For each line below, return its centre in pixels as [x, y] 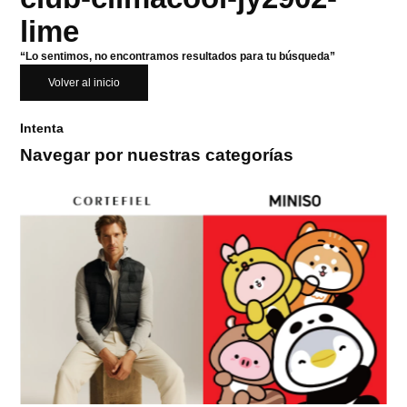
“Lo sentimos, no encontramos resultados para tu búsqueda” [178, 57]
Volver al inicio [84, 83]
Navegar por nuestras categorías [157, 155]
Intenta [42, 129]
